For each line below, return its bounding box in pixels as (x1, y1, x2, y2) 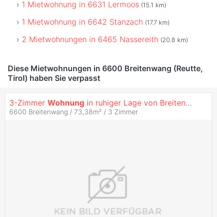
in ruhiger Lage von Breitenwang (84, 97, 186, 108)
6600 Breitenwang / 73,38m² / (9, 107, 108, 116)
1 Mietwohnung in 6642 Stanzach (22, 16, 143, 27)
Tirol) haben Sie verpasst (8, 73, 100, 83)
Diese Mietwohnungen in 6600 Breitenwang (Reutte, (8, 63, 203, 73)
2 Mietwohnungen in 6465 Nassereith (22, 34, 158, 44)
